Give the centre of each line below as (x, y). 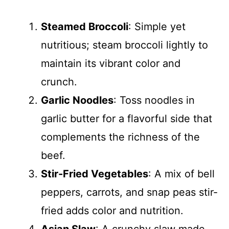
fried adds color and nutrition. (112, 211)
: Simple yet (157, 27)
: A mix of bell (181, 174)
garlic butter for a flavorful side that (127, 119)
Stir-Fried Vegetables (95, 174)
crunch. (59, 82)
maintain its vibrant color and (111, 63)
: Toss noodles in (154, 100)
